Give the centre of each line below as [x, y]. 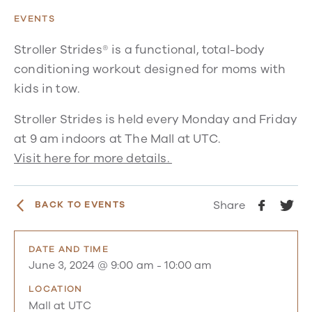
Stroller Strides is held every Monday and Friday [156, 119]
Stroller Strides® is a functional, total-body [140, 49]
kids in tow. [48, 88]
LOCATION [56, 289]
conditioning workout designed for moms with [150, 69]
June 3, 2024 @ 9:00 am [91, 266]
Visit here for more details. [93, 158]
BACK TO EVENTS [80, 205]
